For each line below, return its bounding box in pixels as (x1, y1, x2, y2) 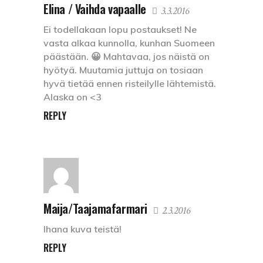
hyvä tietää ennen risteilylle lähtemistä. (43, 77, 216, 90)
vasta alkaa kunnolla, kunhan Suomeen (43, 37, 215, 49)
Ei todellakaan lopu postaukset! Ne (43, 23, 197, 36)
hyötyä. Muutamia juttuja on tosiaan (43, 64, 203, 76)
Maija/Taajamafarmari (43, 200, 147, 218)
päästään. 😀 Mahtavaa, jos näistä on (43, 50, 210, 63)
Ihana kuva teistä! (43, 223, 122, 235)
